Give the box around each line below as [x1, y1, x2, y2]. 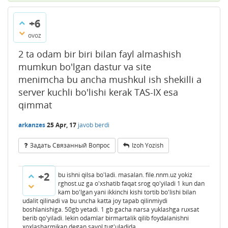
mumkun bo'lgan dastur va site [18, 60, 151, 73]
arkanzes [18, 121, 45, 130]
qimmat [18, 98, 52, 111]
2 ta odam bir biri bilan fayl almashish [18, 47, 181, 60]
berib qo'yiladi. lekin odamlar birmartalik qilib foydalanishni [22, 213, 189, 222]
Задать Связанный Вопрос [30, 140, 110, 150]
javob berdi [78, 121, 109, 130]
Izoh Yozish [132, 140, 163, 150]
